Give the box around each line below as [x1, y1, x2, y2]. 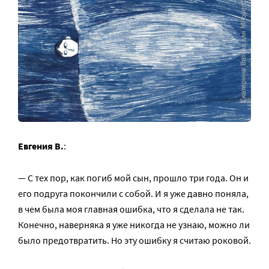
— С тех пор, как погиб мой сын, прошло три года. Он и [18, 172, 249, 184]
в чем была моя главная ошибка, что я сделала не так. [18, 203, 244, 216]
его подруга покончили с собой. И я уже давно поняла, [18, 187, 249, 200]
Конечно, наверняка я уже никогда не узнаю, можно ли [18, 219, 250, 231]
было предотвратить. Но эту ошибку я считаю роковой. [18, 234, 251, 247]
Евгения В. [18, 140, 64, 153]
